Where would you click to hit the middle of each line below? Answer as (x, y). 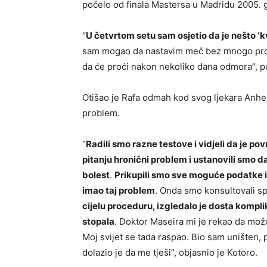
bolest (96, 175)
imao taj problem (119, 190)
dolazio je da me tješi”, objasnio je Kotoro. (170, 252)
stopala (98, 221)
